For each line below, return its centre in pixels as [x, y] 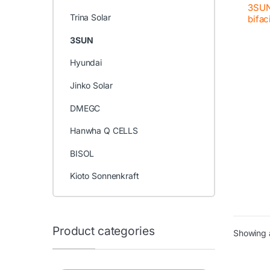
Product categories [104, 231]
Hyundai [86, 63]
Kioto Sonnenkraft [105, 176]
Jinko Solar [91, 86]
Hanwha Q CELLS [104, 131]
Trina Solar [90, 17]
